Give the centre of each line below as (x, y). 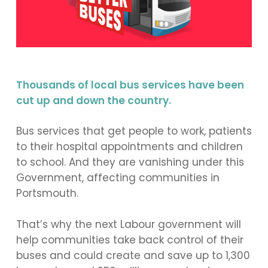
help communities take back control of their (130, 240)
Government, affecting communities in (118, 178)
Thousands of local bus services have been (130, 85)
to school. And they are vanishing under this (130, 162)
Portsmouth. (47, 194)
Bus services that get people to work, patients (134, 131)
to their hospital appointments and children (129, 147)
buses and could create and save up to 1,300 (133, 255)
